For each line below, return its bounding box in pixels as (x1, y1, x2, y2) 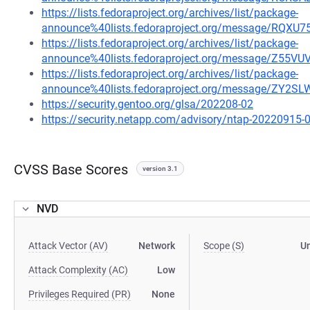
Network (138, 240, 176, 251)
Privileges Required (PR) (28, 289, 131, 300)
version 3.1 (143, 165, 178, 172)
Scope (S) (203, 240, 245, 251)
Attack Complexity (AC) (28, 264, 128, 275)
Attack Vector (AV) (28, 240, 108, 251)
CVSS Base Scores (14, 161, 128, 178)
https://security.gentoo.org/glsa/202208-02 (42, 98, 253, 111)
